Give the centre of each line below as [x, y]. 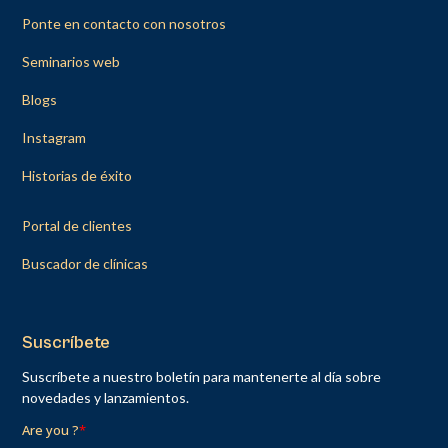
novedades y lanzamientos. [106, 397]
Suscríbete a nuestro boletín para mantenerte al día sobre [202, 376]
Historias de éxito [77, 175]
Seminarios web [71, 61]
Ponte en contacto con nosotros [124, 23]
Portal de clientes [77, 225]
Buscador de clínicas [85, 263]
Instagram [54, 137]
